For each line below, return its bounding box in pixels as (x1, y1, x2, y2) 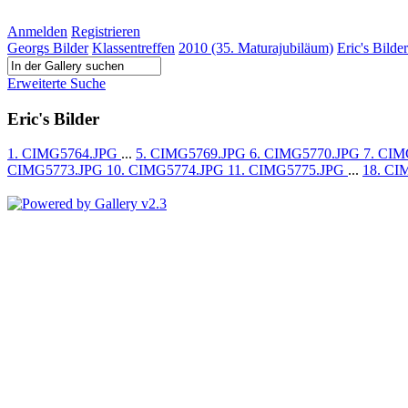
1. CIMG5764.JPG (7, 146, 121, 162)
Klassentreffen (92, 40, 175, 56)
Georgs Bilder (7, 40, 88, 56)
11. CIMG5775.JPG (228, 162, 348, 178)
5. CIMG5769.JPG (136, 146, 250, 162)
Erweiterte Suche (7, 76, 106, 91)
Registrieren (71, 24, 140, 39)
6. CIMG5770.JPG (250, 146, 363, 162)
